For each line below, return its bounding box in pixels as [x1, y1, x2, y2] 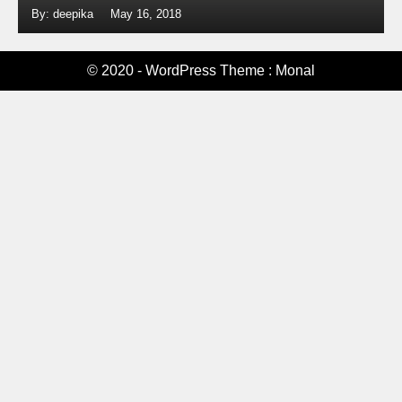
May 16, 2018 [110, 7, 181, 21]
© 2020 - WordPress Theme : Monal [87, 63, 315, 78]
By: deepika [31, 7, 97, 21]
